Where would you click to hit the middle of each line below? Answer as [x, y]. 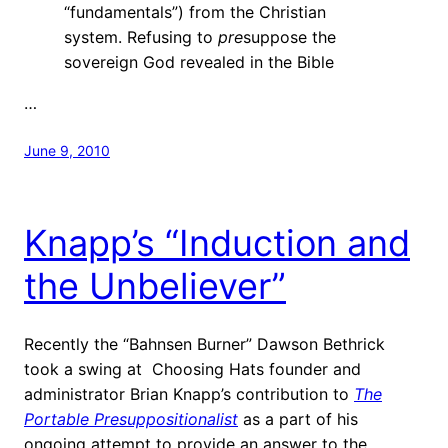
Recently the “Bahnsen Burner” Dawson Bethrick [204, 343]
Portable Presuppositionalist [131, 418]
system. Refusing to [141, 36]
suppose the [289, 36]
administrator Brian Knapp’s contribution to [189, 393]
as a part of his [298, 418]
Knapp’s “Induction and [217, 242]
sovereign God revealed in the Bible [199, 61]
